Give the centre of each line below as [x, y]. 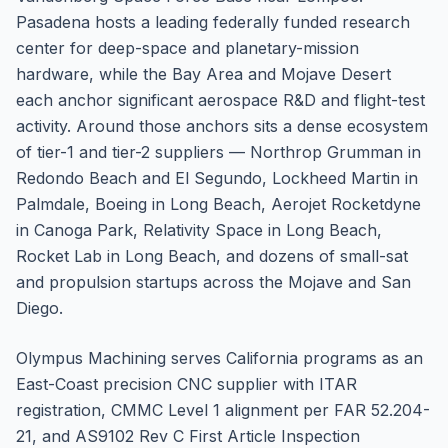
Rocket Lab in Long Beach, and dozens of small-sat [212, 256]
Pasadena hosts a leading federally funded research [213, 22]
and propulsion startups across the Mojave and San [213, 282]
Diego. [39, 308]
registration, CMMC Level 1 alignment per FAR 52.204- [223, 410]
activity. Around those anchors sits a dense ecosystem [222, 126]
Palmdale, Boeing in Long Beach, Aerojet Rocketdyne [218, 204]
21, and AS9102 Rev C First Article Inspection [188, 436]
